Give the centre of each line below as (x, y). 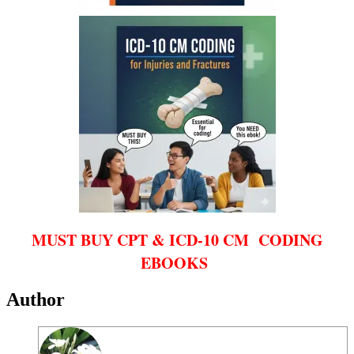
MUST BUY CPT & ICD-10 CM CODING (177, 239)
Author (36, 300)
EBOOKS (177, 262)
